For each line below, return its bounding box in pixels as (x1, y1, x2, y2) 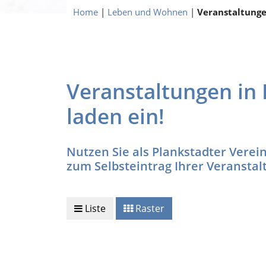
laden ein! (66, 102, 164, 131)
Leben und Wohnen (107, 5, 188, 18)
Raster (133, 201, 164, 215)
